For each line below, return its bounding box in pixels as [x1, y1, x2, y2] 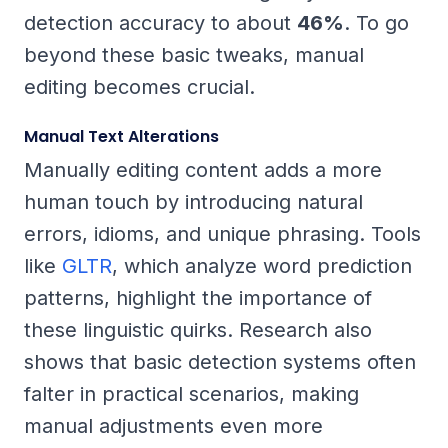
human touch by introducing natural [24, 190, 363, 215]
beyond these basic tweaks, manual [24, 43, 364, 68]
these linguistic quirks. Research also [24, 318, 372, 343]
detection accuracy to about [24, 11, 297, 36]
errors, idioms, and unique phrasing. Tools [24, 222, 421, 247]
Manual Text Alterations [24, 125, 219, 149]
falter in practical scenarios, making [24, 382, 359, 407]
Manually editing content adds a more [24, 158, 382, 183]
